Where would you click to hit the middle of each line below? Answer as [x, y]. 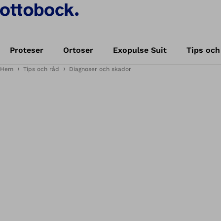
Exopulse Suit [140, 50]
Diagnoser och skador [100, 69]
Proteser [27, 50]
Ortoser [78, 50]
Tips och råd [41, 69]
